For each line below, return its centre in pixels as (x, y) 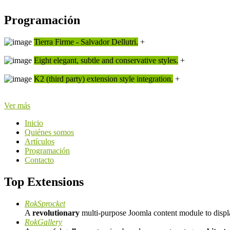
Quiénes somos (49, 132)
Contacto (39, 160)
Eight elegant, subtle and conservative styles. (106, 60)
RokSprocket (45, 203)
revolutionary (56, 213)
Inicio (34, 123)
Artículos (40, 141)
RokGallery (43, 222)
